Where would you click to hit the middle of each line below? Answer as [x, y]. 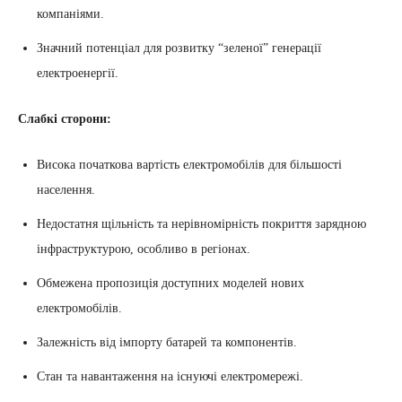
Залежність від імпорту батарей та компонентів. [167, 342]
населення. [66, 189]
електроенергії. [78, 73]
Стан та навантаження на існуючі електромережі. [170, 376]
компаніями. [70, 13]
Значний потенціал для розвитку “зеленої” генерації [179, 48]
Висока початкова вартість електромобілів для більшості [189, 164]
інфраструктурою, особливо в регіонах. [144, 249]
